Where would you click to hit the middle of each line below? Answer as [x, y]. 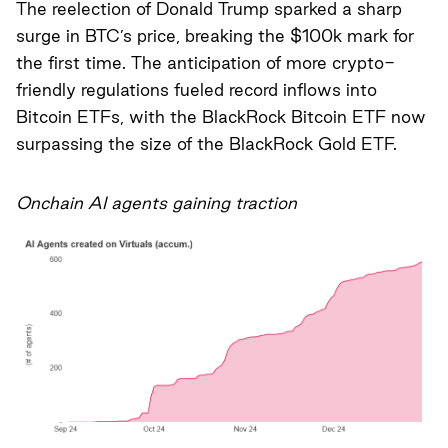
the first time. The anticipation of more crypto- [205, 63]
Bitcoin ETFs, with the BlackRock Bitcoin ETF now [221, 117]
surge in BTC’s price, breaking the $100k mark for [215, 36]
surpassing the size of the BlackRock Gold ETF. [206, 144]
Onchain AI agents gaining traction [156, 203]
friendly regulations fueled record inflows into [196, 90]
